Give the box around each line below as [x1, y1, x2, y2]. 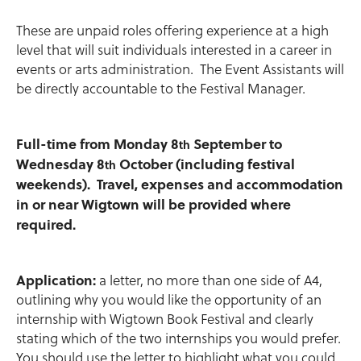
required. [16, 214, 76, 234]
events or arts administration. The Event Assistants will [16, 60, 344, 79]
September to [190, 134, 282, 153]
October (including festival [116, 154, 295, 173]
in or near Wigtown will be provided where [16, 194, 291, 214]
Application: [16, 270, 96, 289]
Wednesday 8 [16, 154, 105, 173]
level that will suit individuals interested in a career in [16, 40, 332, 60]
